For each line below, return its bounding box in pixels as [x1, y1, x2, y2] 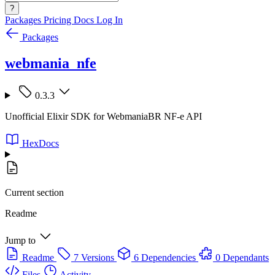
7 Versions [74, 252, 114, 263]
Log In [96, 15, 123, 25]
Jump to [5, 234, 36, 246]
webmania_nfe [5, 55, 96, 71]
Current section [5, 187, 64, 198]
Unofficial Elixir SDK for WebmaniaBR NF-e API [5, 110, 202, 122]
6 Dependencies [134, 252, 196, 263]
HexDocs [22, 137, 59, 149]
